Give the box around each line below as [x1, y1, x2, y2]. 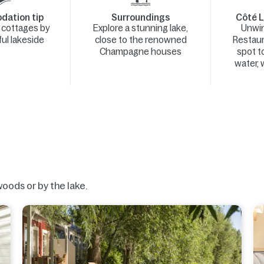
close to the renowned [94, 35, 187, 45]
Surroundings [111, 12, 170, 22]
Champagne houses [100, 47, 181, 57]
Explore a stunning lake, [93, 23, 188, 33]
